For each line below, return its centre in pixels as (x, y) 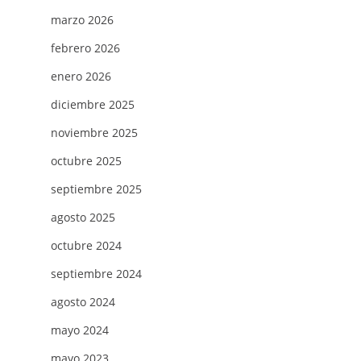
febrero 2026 (85, 48)
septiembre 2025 (96, 189)
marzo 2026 (82, 19)
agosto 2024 (83, 301)
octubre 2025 (86, 160)
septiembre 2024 (96, 273)
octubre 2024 (86, 245)
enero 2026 (81, 76)
